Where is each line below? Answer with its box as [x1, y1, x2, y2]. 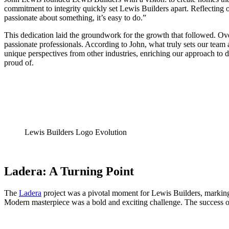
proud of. [4, 58, 34, 67]
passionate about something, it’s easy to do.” [4, 13, 146, 22]
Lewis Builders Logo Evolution [25, 128, 127, 137]
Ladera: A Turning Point [4, 165, 134, 178]
